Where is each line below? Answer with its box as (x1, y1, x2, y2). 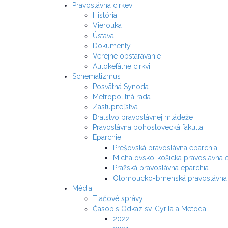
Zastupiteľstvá (93, 103, 138, 111)
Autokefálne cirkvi (93, 62, 150, 70)
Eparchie (93, 133, 121, 141)
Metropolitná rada (93, 93, 151, 101)
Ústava (93, 32, 114, 40)
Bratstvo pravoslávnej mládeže (93, 113, 193, 121)
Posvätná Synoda (93, 82, 149, 91)
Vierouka (93, 21, 122, 30)
